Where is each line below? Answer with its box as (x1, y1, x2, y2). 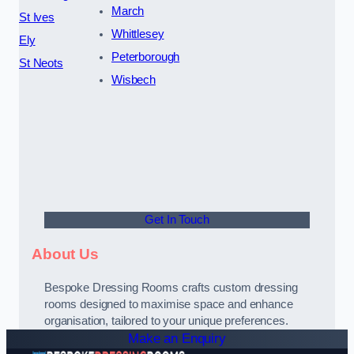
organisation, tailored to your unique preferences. (44, 314, 288, 328)
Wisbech (111, 73, 156, 87)
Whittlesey (111, 28, 164, 41)
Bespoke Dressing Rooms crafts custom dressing (44, 281, 298, 295)
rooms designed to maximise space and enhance (44, 298, 293, 311)
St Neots (19, 57, 63, 70)
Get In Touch (145, 213, 209, 227)
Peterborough (111, 51, 180, 64)
